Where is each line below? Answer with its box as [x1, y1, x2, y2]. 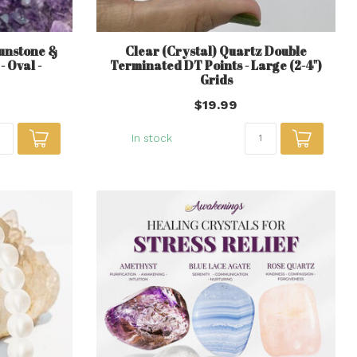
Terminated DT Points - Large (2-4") [110, 57, 322, 73]
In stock [131, 131, 172, 144]
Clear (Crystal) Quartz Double [125, 42, 307, 59]
